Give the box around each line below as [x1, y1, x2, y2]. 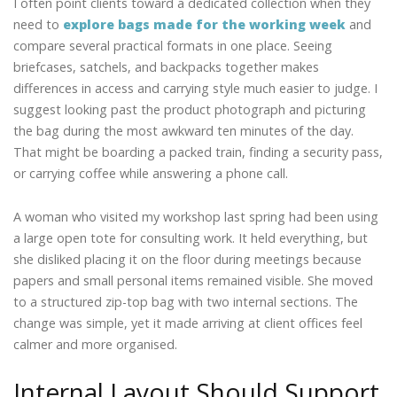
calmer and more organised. [13, 336, 177, 354]
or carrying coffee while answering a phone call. [13, 164, 288, 182]
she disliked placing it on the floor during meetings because [13, 251, 362, 269]
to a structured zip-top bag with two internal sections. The [13, 293, 358, 311]
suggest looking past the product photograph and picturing [13, 100, 366, 118]
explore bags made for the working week [63, 15, 346, 33]
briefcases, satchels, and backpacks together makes [13, 58, 319, 75]
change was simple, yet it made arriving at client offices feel [13, 315, 362, 332]
